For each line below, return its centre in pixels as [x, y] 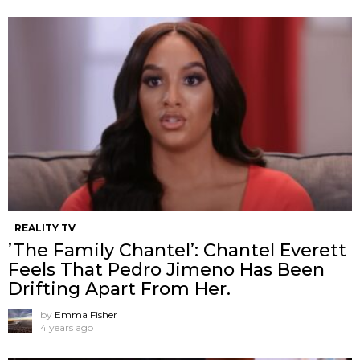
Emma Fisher [86, 314]
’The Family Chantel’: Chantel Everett [177, 250]
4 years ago [67, 327]
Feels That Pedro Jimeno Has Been [166, 269]
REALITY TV [45, 227]
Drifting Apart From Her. [119, 288]
